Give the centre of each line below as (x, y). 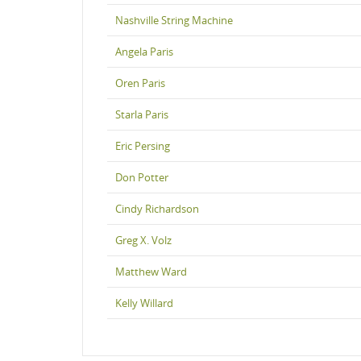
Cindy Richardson (157, 208)
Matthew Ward (151, 271)
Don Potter (142, 177)
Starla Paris (142, 114)
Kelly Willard (144, 303)
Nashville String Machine (174, 20)
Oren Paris (140, 83)
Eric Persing (143, 145)
